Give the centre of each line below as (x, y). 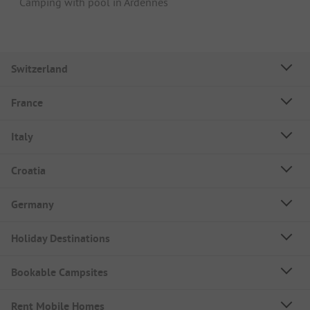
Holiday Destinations (61, 239)
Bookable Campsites (60, 273)
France (27, 103)
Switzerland (39, 69)
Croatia (28, 171)
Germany (33, 205)
